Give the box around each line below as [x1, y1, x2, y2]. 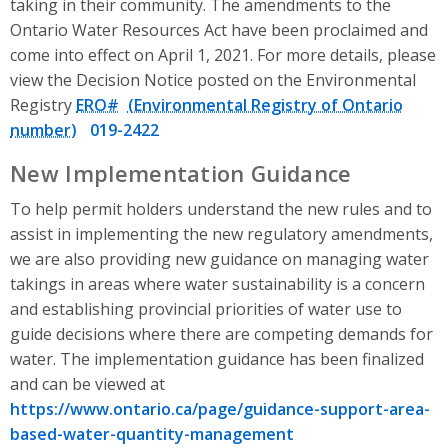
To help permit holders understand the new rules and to [10, 198, 432, 221]
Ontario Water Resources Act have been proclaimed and [10, 19, 428, 42]
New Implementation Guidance [10, 159, 352, 189]
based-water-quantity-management [10, 423, 294, 446]
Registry [10, 94, 76, 117]
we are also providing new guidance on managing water [10, 248, 429, 271]
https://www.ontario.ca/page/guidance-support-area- [10, 398, 430, 421]
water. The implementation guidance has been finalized [10, 348, 424, 371]
